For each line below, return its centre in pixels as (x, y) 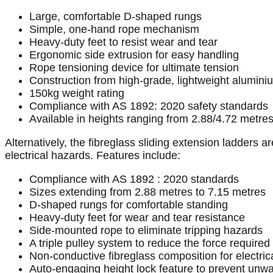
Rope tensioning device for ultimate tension (134, 68)
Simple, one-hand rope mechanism (114, 30)
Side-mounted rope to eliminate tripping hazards (146, 231)
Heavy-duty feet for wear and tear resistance (137, 218)
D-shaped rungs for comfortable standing (129, 205)
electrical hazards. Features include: (93, 156)
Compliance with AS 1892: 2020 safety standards (149, 106)
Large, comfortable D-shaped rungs (115, 17)
